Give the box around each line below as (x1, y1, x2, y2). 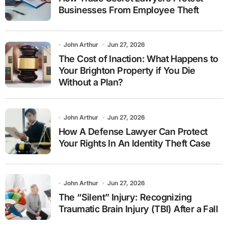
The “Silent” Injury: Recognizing (58, 192, 192, 203)
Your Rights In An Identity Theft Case (58, 137, 211, 149)
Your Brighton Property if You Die (58, 65, 195, 76)
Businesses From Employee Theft (58, 4, 199, 15)
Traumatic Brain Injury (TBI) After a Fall (58, 204, 218, 215)
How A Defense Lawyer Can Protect (58, 126, 208, 137)
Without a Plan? (58, 77, 123, 88)
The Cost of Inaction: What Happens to (58, 53, 218, 65)
